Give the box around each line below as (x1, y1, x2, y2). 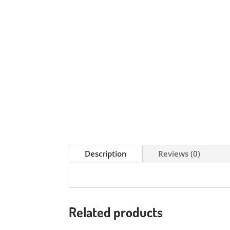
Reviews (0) (158, 148, 201, 159)
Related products (69, 203, 163, 221)
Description (85, 148, 127, 159)
